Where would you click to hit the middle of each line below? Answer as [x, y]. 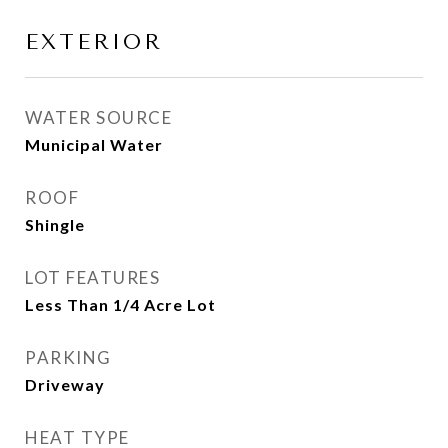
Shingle [55, 224]
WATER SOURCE [98, 117]
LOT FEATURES [92, 277]
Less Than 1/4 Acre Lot [120, 304]
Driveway [65, 384]
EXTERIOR [94, 42]
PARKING [68, 357]
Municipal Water [94, 144]
